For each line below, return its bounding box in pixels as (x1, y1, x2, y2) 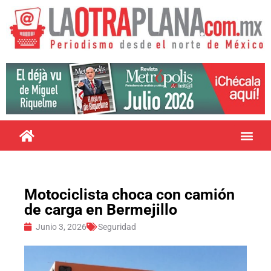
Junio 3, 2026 (36, 221, 87, 232)
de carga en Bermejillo (24, 200, 177, 218)
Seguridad (98, 221, 136, 232)
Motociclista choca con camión (24, 185, 235, 203)
